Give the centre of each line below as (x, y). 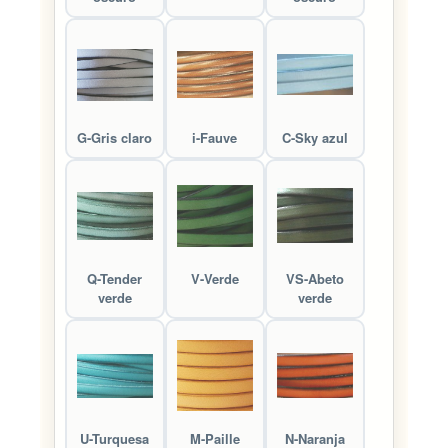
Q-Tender (115, 278)
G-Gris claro (115, 137)
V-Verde (214, 278)
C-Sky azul (314, 137)
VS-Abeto (314, 278)
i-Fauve (215, 137)
